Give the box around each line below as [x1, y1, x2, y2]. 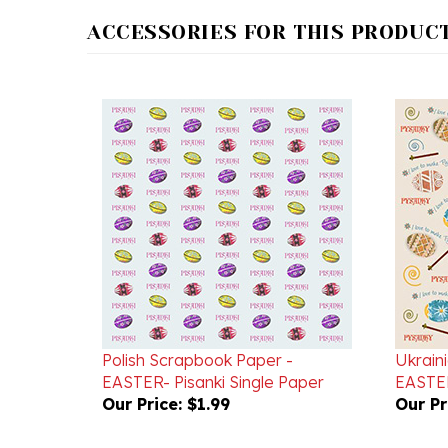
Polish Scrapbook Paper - [102, 321, 293, 341]
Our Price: [102, 365, 182, 385]
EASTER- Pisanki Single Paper [102, 343, 324, 363]
